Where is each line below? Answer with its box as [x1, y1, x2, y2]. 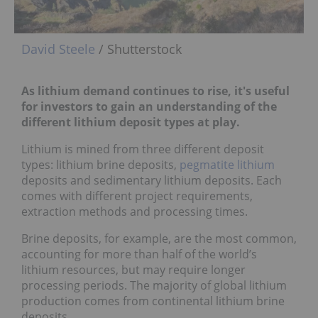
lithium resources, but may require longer [21, 261, 246, 278]
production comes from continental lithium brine [21, 292, 285, 309]
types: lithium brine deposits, [21, 156, 180, 172]
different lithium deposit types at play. [21, 114, 240, 130]
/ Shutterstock [95, 40, 182, 57]
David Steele [21, 40, 95, 57]
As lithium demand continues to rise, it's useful [21, 82, 290, 99]
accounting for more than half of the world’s [21, 246, 257, 262]
